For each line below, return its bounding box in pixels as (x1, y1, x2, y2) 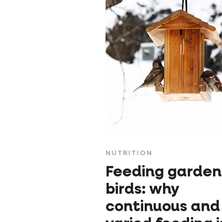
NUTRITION (106, 150, 153, 157)
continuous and (106, 200, 220, 215)
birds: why (106, 182, 179, 198)
